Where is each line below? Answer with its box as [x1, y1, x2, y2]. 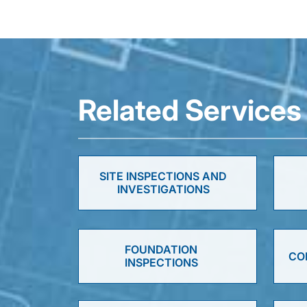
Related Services [78, 93, 302, 127]
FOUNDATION [125, 243, 198, 256]
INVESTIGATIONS [116, 182, 210, 196]
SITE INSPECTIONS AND [99, 169, 228, 183]
